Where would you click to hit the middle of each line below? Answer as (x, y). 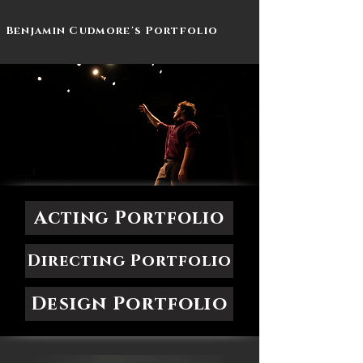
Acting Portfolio (129, 218)
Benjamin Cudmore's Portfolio (112, 31)
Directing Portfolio (129, 261)
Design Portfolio (129, 304)
